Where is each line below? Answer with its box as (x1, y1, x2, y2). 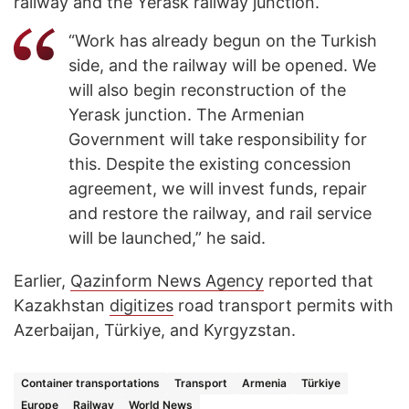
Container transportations (21, 375, 160, 390)
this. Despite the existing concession (68, 153, 351, 173)
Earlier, (14, 270, 70, 290)
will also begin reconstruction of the (68, 79, 346, 100)
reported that (264, 270, 373, 290)
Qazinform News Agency (70, 270, 264, 290)
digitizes (110, 295, 173, 315)
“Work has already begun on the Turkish (68, 30, 377, 50)
